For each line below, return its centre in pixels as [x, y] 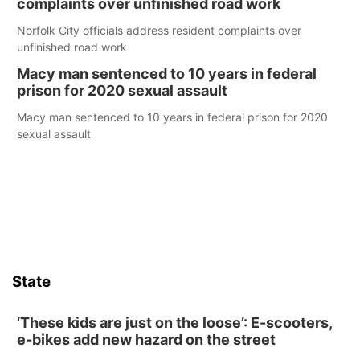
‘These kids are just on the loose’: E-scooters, [174, 323]
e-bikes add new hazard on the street [146, 340]
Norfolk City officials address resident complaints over [159, 30]
